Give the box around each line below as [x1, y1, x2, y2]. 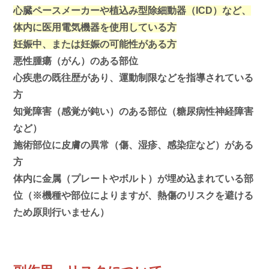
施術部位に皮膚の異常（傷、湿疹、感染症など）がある [13, 139, 254, 150]
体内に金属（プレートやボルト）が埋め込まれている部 [13, 173, 254, 184]
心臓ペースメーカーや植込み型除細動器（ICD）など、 [13, 5, 252, 16]
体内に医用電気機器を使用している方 [13, 22, 177, 32]
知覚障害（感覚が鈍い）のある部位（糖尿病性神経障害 [13, 106, 254, 116]
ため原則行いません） [13, 207, 110, 217]
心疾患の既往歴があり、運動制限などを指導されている [13, 72, 254, 83]
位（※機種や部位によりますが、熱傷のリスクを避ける [13, 190, 254, 201]
